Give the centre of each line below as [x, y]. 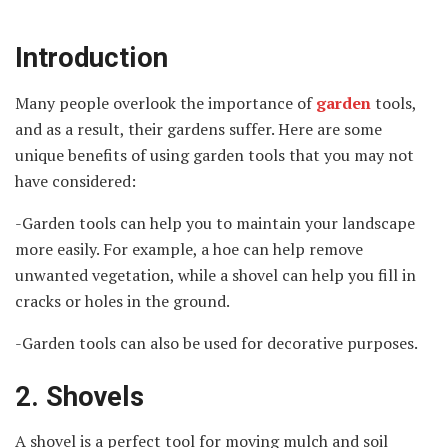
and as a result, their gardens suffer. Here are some [198, 129]
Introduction [91, 58]
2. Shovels [79, 396]
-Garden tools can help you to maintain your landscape [215, 223]
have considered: [75, 181]
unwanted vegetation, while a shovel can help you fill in [215, 275]
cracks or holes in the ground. [122, 301]
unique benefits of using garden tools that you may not [214, 155]
